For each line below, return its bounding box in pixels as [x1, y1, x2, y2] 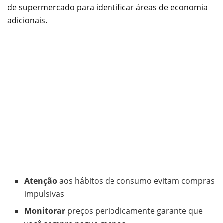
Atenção [24, 175, 58, 187]
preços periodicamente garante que [65, 205, 203, 217]
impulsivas [24, 188, 65, 200]
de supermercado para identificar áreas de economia [7, 2, 208, 13]
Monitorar [24, 205, 66, 217]
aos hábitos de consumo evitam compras [57, 175, 215, 187]
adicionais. [7, 15, 47, 26]
